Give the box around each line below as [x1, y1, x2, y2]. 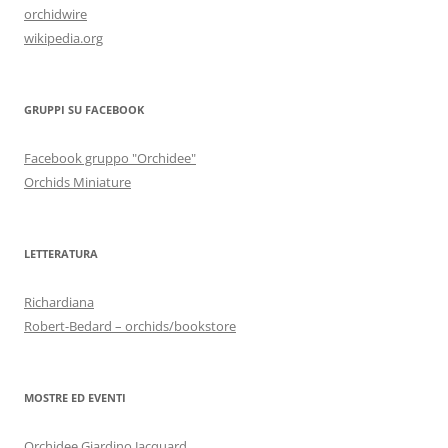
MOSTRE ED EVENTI [24, 389, 126, 405]
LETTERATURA [24, 245, 98, 261]
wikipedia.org [24, 28, 103, 47]
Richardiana [24, 292, 94, 311]
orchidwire [24, 4, 87, 23]
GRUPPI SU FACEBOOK [24, 101, 144, 117]
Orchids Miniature [24, 172, 131, 191]
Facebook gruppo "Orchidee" [24, 148, 196, 167]
